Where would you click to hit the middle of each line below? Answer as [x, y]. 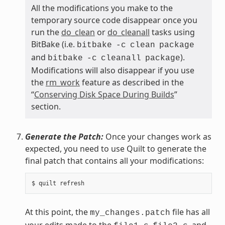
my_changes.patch [130, 213]
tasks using [172, 32]
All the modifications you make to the [102, 8]
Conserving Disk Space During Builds [104, 94]
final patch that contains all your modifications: [114, 160]
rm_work [63, 82]
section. [46, 106]
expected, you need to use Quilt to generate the [116, 148]
